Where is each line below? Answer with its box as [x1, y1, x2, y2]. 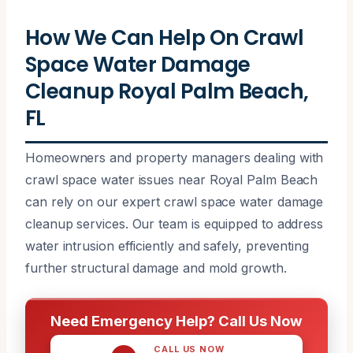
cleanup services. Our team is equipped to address [25, 215, 324, 232]
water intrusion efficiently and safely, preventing [25, 237, 310, 254]
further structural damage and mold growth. [25, 259, 287, 276]
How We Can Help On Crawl [25, 22, 304, 52]
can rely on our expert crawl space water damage [25, 193, 324, 210]
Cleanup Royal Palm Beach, [25, 76, 309, 106]
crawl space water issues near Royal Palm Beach [25, 171, 318, 188]
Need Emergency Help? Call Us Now [50, 311, 303, 329]
